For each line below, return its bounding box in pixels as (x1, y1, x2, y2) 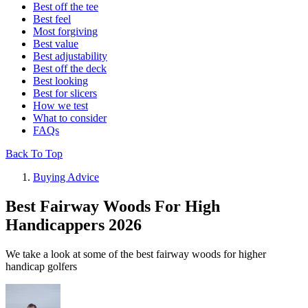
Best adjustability (33, 50, 107, 63)
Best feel (33, 13, 71, 25)
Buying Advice (33, 171, 99, 184)
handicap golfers (5, 261, 77, 273)
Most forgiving (33, 25, 98, 38)
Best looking (33, 75, 88, 87)
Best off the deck (33, 63, 107, 75)
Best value (33, 38, 78, 50)
